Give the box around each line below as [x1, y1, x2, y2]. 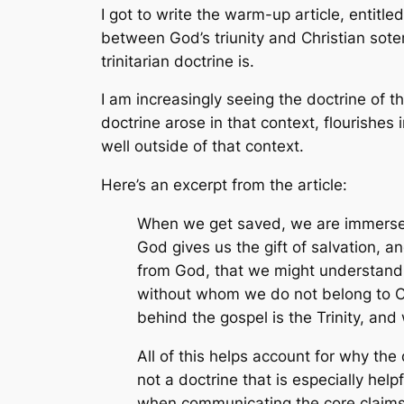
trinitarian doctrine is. [101, 51, 254, 70]
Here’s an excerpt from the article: [101, 176, 347, 195]
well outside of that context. [101, 137, 304, 156]
